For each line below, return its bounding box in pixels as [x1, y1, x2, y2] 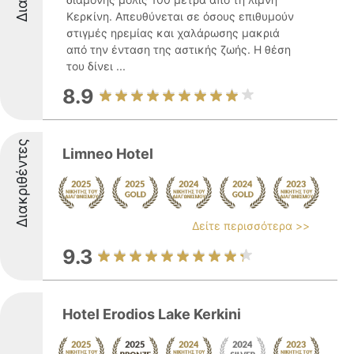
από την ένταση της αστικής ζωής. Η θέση [66, 43, 291, 56]
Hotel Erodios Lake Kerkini [62, 306, 241, 322]
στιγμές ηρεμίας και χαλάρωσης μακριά [66, 26, 280, 40]
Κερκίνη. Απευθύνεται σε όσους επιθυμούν [66, 9, 294, 23]
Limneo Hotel [62, 145, 153, 162]
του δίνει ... [66, 59, 126, 73]
